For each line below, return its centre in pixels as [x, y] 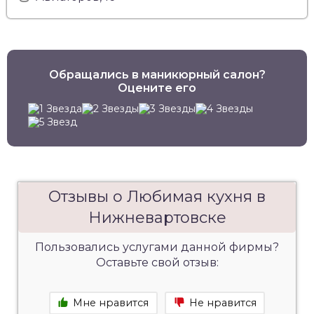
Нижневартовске [157, 217]
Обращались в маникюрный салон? [157, 74]
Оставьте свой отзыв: [157, 262]
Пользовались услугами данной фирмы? [157, 247]
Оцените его [157, 88]
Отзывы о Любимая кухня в [157, 196]
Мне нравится [111, 303]
